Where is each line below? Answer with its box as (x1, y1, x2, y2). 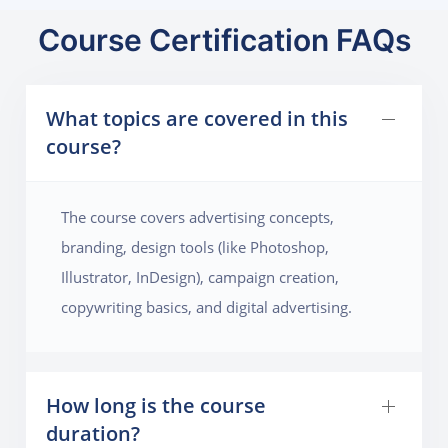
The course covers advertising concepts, (61, 206, 335, 227)
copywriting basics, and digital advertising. (61, 296, 353, 317)
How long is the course (46, 391, 267, 419)
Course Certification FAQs (37, 21, 411, 58)
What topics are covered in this (46, 104, 349, 132)
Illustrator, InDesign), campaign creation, (61, 266, 340, 287)
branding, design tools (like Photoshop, (61, 236, 330, 257)
